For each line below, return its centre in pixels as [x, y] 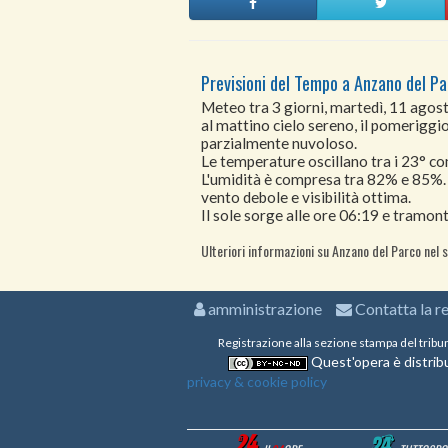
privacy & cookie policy [257, 382]
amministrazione [263, 309]
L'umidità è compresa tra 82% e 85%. [323, 179]
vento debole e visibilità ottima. [306, 197]
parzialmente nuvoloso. [279, 143]
